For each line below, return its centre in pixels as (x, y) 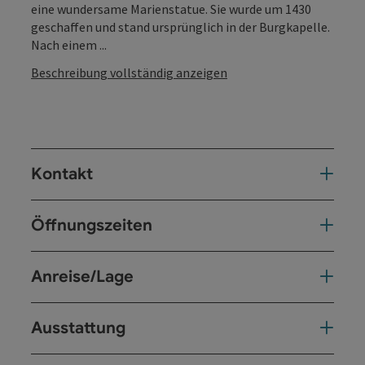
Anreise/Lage (82, 276)
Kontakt (62, 174)
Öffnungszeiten (92, 225)
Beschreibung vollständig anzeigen (129, 72)
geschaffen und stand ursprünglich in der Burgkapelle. (180, 26)
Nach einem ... (69, 44)
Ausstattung (78, 328)
